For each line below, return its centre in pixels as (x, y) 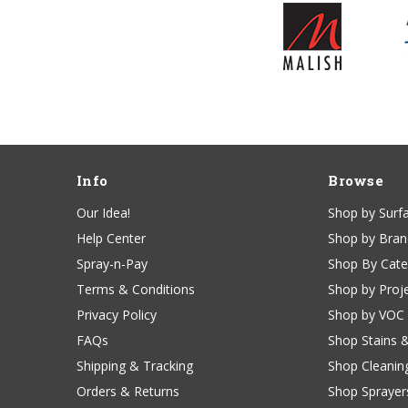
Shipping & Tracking (135, 366)
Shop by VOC (367, 315)
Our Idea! (103, 213)
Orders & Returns (128, 392)
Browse (356, 181)
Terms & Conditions (136, 290)
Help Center (111, 239)
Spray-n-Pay (112, 264)
